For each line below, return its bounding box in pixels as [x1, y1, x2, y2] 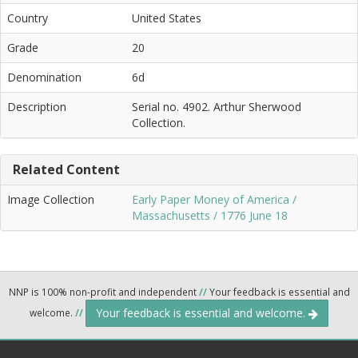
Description [7, 98, 66, 114]
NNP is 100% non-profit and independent [8, 284, 199, 298]
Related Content [13, 160, 120, 178]
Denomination [7, 69, 82, 85]
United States [132, 10, 201, 26]
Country [7, 10, 48, 26]
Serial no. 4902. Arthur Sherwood [132, 98, 301, 114]
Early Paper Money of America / [132, 191, 296, 207]
